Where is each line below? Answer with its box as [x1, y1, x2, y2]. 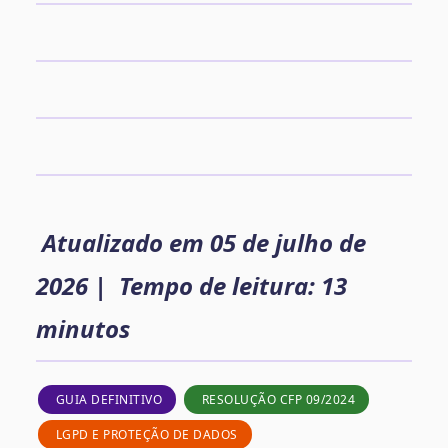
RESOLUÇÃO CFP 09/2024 [198, 391, 355, 409]
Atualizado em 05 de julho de [36, 226, 366, 260]
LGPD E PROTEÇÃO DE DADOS [52, 426, 238, 444]
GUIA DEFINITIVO [52, 391, 162, 409]
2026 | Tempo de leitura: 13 [36, 269, 347, 303]
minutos [36, 312, 130, 346]
